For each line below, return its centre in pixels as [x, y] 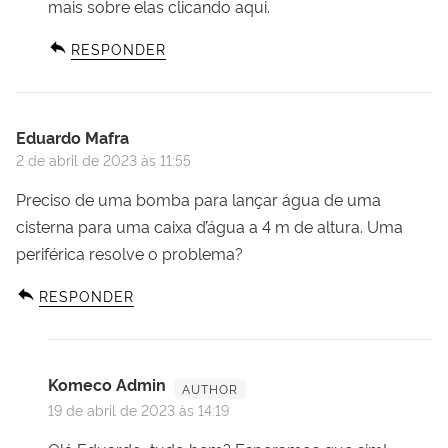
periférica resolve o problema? [129, 252]
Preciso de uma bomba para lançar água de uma [198, 198]
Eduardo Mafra [72, 136]
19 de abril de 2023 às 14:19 [138, 409]
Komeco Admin [107, 383]
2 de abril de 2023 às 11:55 [103, 159]
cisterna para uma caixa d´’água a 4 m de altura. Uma [209, 225]
